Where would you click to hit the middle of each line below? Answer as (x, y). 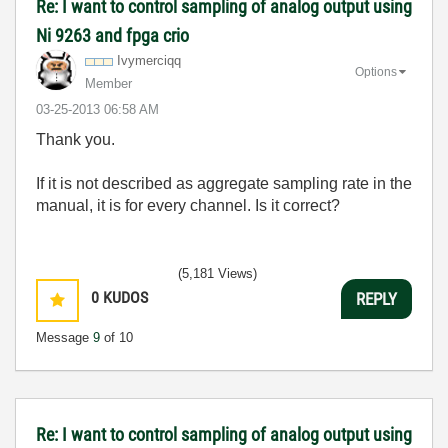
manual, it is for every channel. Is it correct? (188, 205)
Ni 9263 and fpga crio (112, 35)
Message (64, 337)
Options (376, 71)
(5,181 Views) (217, 273)
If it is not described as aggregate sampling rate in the (224, 183)
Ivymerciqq (149, 60)
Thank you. (75, 139)
